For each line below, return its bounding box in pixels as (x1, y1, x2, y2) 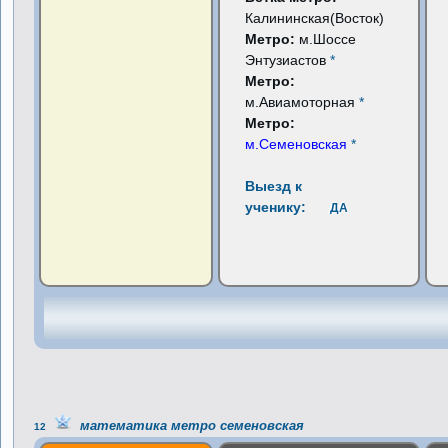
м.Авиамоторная (245, 94, 360, 110)
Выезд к (245, 178, 303, 194)
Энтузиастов (245, 52, 331, 68)
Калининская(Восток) (245, 10, 385, 26)
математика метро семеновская (72, 418, 305, 433)
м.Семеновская (245, 136, 348, 152)
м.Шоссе (299, 31, 357, 47)
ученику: (245, 199, 307, 215)
